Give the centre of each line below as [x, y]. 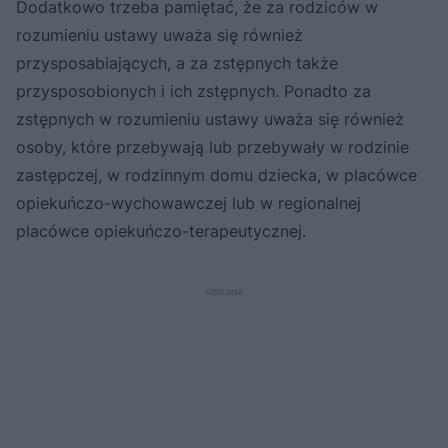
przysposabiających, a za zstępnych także [177, 62]
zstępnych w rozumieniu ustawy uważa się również [210, 118]
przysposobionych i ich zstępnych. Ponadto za [193, 90]
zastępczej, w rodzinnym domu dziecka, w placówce [216, 174]
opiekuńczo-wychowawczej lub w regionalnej [188, 202]
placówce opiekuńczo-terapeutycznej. [161, 230]
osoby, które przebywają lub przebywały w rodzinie [212, 146]
